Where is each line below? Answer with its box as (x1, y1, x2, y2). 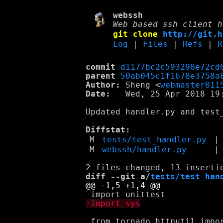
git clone (113, 30, 163, 39)
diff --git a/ (86, 172, 150, 181)
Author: (86, 81, 120, 90)
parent (86, 72, 115, 81)
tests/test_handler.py (102, 135, 207, 145)
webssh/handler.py (102, 145, 187, 155)
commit (86, 63, 115, 72)
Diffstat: (86, 125, 130, 135)
